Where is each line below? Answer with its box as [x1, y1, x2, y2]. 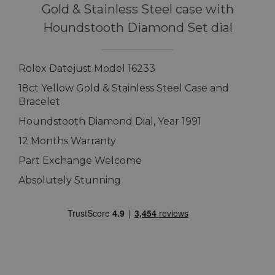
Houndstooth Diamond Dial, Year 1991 [18, 115, 201, 128]
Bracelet [18, 96, 60, 108]
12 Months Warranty [18, 135, 116, 147]
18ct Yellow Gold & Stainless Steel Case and [18, 82, 229, 95]
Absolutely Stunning [18, 174, 121, 187]
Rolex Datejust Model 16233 [18, 63, 155, 75]
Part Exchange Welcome [18, 155, 142, 167]
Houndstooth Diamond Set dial [42, 20, 233, 36]
